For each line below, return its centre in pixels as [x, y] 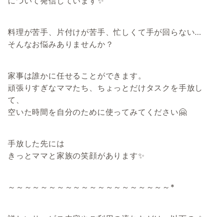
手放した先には [36, 144]
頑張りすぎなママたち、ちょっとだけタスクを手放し [106, 88]
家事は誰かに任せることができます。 [77, 76]
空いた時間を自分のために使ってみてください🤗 [97, 112]
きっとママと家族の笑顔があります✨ [76, 156]
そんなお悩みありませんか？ [61, 44]
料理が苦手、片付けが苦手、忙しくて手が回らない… [105, 32]
